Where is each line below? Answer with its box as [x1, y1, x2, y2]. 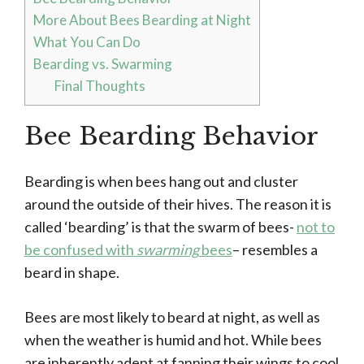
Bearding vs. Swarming [33, 55, 172, 73]
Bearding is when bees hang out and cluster [24, 172, 298, 191]
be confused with [24, 240, 136, 259]
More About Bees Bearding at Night [33, 11, 251, 29]
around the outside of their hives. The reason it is [24, 195, 331, 214]
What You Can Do [33, 33, 141, 51]
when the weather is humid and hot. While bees [24, 331, 322, 349]
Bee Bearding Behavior [24, 121, 318, 152]
